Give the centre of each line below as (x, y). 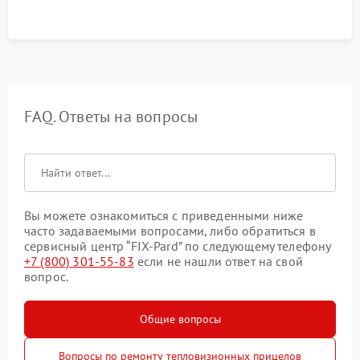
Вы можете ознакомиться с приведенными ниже (164, 216)
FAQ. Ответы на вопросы (111, 117)
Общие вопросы (180, 319)
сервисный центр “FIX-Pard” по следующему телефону (178, 246)
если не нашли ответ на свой (218, 262)
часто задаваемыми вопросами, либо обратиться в (170, 231)
